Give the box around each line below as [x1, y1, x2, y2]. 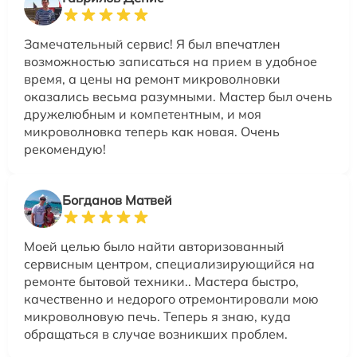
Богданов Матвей [62, 191, 172, 208]
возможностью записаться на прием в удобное [24, 53, 317, 69]
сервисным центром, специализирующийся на [24, 255, 315, 272]
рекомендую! [24, 140, 106, 157]
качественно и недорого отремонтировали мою [24, 290, 319, 307]
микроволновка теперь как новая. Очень [24, 123, 280, 139]
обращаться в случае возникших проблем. [24, 325, 288, 342]
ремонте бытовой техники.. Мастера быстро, [24, 273, 299, 289]
